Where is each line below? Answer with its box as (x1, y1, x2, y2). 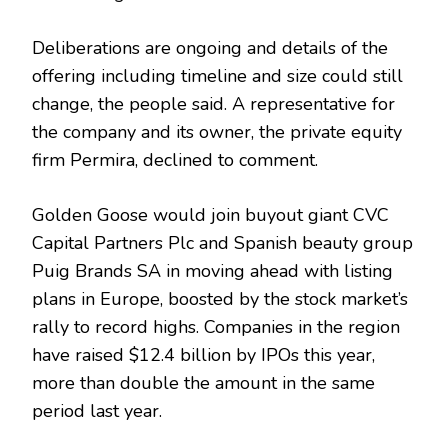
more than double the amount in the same (32, 370, 375, 395)
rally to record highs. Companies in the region (32, 314, 400, 339)
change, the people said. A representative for (32, 91, 395, 116)
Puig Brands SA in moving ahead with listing (32, 258, 393, 283)
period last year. (32, 398, 162, 423)
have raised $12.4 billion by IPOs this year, (32, 342, 375, 367)
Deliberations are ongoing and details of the (32, 35, 388, 60)
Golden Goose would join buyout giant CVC (32, 202, 389, 227)
